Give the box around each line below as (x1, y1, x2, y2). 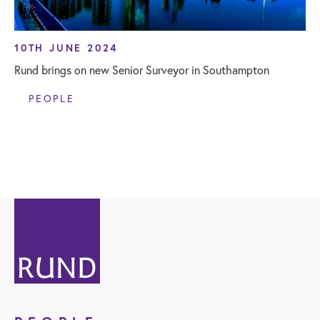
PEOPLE (29, 92, 75, 105)
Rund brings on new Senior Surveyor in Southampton (14, 63, 269, 77)
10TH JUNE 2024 (14, 41, 119, 54)
